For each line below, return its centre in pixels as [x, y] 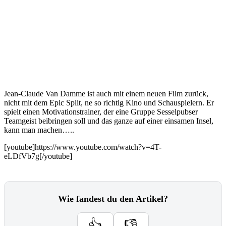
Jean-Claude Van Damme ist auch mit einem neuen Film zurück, [106, 94]
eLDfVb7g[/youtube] [38, 156]
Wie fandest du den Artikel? [113, 199]
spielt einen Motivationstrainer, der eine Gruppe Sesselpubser [101, 112]
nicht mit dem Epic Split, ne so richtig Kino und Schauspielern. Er [109, 103]
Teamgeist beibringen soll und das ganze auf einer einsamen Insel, [109, 121]
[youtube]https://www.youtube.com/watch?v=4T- [83, 147]
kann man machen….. [39, 130]
